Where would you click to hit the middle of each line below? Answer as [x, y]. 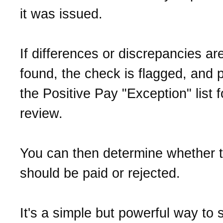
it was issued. [61, 14]
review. [41, 113]
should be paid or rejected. [100, 173]
